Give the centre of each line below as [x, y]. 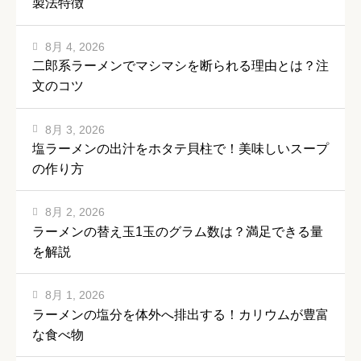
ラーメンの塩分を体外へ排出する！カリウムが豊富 [180, 314]
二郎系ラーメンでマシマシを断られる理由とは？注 [180, 66]
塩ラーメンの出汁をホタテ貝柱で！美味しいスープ [180, 149]
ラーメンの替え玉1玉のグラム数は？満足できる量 [178, 231]
